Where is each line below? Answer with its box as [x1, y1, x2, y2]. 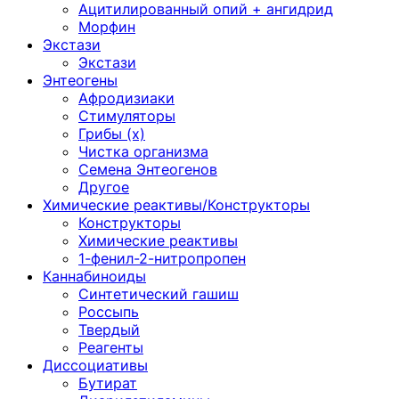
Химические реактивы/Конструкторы [43, 196, 310, 214]
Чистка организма [78, 142, 208, 160]
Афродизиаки [78, 89, 175, 107]
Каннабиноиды [43, 267, 146, 285]
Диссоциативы [43, 356, 148, 374]
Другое [78, 178, 129, 196]
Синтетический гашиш [78, 285, 239, 303]
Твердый [78, 321, 140, 338]
